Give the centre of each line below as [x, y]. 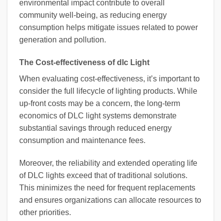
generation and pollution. [63, 39]
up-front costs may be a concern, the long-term [100, 103]
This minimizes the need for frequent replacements [107, 187]
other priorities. [45, 212]
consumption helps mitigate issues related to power [109, 27]
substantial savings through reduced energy [95, 128]
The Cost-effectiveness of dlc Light [84, 62]
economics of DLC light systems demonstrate [98, 115]
